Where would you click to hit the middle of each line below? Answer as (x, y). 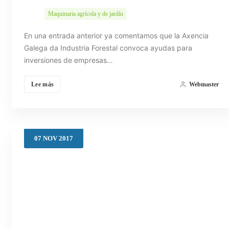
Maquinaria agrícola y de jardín (86, 14)
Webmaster (204, 85)
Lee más (43, 85)
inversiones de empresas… (68, 60)
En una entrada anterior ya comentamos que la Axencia (116, 36)
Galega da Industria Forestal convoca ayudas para (108, 48)
